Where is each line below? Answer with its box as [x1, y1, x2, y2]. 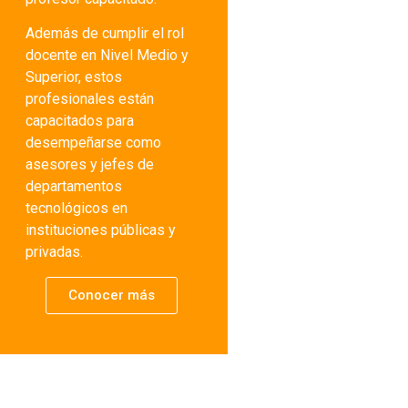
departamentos [25, 178, 122, 196]
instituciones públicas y [25, 221, 176, 240]
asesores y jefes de [25, 156, 154, 174]
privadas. [25, 243, 83, 261]
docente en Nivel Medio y [25, 46, 189, 65]
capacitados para [25, 112, 134, 130]
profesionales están [25, 90, 154, 108]
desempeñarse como [25, 134, 161, 152]
